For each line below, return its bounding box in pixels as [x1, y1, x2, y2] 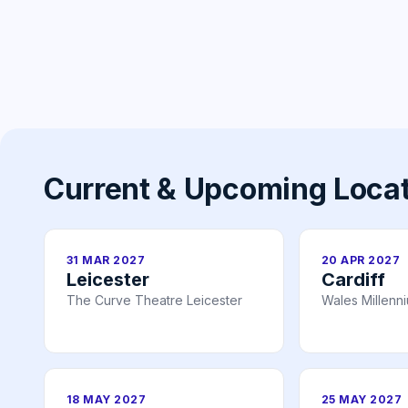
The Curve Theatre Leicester [66, 291, 242, 308]
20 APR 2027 [321, 252, 401, 267]
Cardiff [321, 268, 385, 291]
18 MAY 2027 [66, 392, 147, 406]
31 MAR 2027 [66, 252, 146, 267]
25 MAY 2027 [321, 392, 403, 406]
